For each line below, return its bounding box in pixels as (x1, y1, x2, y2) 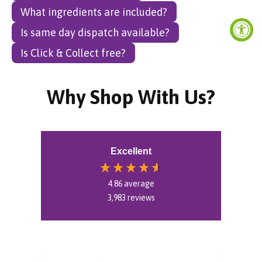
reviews (127, 193, 155, 203)
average (123, 179, 154, 189)
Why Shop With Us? (47, 85, 215, 109)
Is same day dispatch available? (20, 26, 170, 39)
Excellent (111, 146, 151, 157)
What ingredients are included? (20, 5, 168, 18)
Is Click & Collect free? (20, 47, 126, 60)
